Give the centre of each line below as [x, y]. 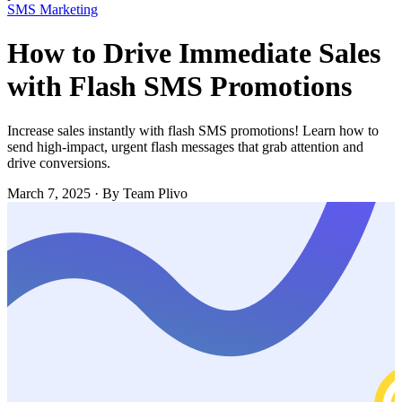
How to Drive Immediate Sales [194, 53]
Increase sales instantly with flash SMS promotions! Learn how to [193, 130]
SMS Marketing [52, 9]
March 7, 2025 [49, 193]
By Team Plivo [145, 193]
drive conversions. [59, 162]
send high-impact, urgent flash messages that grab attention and [185, 146]
